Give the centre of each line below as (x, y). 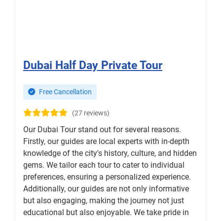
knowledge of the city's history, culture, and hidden (110, 153)
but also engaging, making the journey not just (104, 201)
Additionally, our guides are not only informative (106, 189)
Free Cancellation (65, 92)
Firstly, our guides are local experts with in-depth (106, 142)
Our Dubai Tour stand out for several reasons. (102, 130)
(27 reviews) (91, 113)
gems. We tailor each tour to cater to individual (104, 165)
